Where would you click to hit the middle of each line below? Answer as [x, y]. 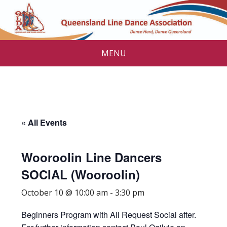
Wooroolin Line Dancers [92, 157]
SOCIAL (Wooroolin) [81, 174]
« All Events [44, 122]
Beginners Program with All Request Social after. [109, 214]
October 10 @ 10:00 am [65, 192]
